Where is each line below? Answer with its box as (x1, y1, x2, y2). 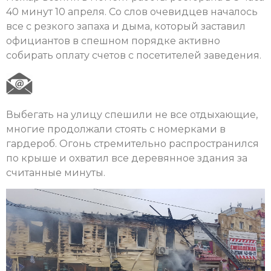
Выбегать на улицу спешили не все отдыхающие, (6, 108, 258, 120)
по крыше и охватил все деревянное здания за (6, 152, 247, 164)
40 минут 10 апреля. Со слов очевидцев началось (6, 6, 258, 18)
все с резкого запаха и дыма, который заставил (6, 21, 246, 33)
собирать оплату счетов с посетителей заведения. (6, 50, 261, 62)
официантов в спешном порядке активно (6, 35, 220, 47)
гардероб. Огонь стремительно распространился (6, 137, 259, 149)
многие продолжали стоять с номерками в (6, 123, 226, 135)
